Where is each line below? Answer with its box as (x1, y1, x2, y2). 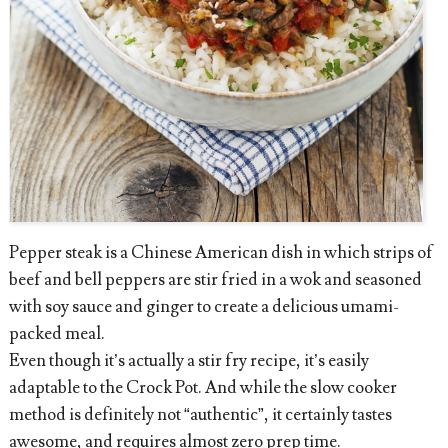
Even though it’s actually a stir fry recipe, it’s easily (8, 349, 369, 372)
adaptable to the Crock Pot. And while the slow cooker (8, 376, 397, 399)
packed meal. (8, 322, 105, 345)
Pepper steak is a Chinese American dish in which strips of (8, 241, 433, 264)
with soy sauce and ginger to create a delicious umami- (8, 295, 399, 318)
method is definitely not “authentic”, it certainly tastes (8, 403, 392, 426)
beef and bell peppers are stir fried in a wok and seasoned (8, 268, 422, 291)
